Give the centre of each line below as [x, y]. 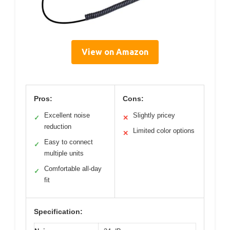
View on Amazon [115, 52]
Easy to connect [69, 142]
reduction [58, 126]
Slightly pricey [154, 115]
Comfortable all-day [73, 168]
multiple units [64, 153]
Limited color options [164, 130]
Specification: [58, 211]
